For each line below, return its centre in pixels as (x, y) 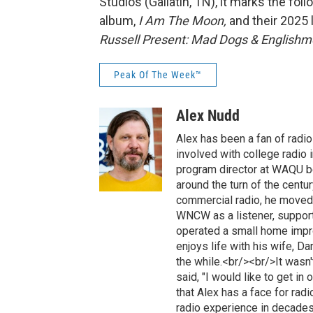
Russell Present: (144, 39)
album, (119, 21)
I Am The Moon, (184, 21)
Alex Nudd (208, 116)
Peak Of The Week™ (158, 75)
